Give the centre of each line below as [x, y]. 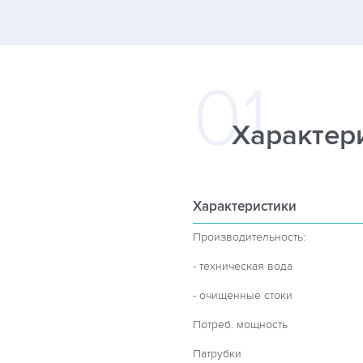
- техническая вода [243, 266]
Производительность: [249, 237]
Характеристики [245, 207]
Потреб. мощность [240, 325]
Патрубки [217, 354]
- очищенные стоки [243, 295]
